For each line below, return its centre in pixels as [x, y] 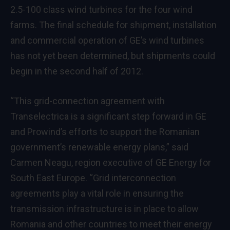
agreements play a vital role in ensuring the [97, 194]
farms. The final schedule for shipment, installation [113, 25]
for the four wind [158, 10]
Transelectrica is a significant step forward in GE [108, 117]
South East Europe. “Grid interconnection [93, 178]
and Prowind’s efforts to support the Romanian [105, 132]
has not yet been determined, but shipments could [113, 56]
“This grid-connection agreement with [88, 101]
